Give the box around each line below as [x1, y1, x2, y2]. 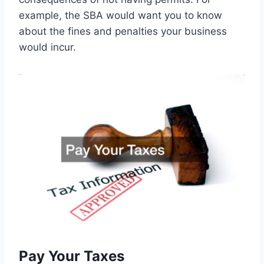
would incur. [19, 41, 76, 53]
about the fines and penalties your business [19, 25, 227, 37]
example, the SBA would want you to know [19, 9, 222, 21]
